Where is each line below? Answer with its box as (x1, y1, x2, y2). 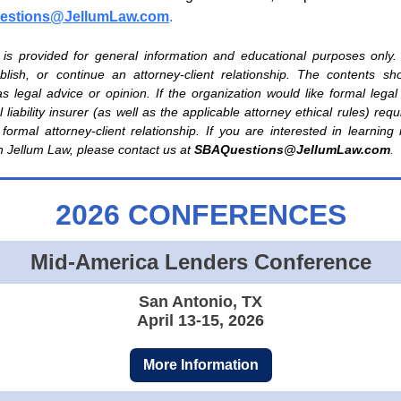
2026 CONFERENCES (55, 199, 346, 231)
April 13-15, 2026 (137, 311, 264, 329)
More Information (142, 357, 259, 372)
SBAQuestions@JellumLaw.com (194, 142, 390, 157)
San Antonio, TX (139, 293, 262, 311)
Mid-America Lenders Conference (30, 250, 371, 274)
